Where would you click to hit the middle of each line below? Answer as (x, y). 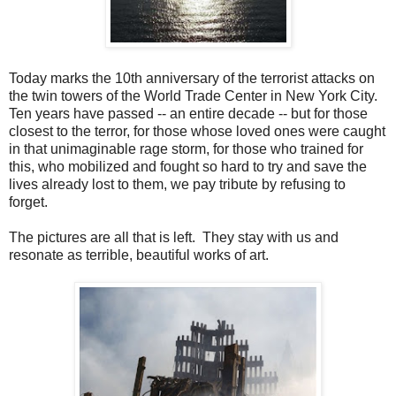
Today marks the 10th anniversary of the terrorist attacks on (192, 78)
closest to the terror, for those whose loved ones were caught (197, 131)
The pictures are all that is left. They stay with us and (174, 237)
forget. (28, 202)
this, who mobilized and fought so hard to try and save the (188, 167)
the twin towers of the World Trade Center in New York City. (195, 96)
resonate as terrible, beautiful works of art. (139, 255)
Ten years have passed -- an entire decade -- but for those (188, 114)
